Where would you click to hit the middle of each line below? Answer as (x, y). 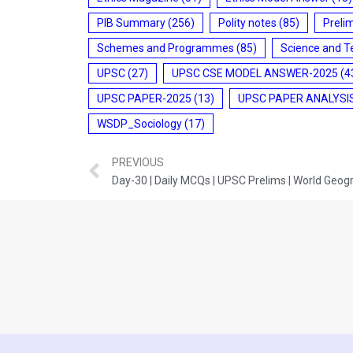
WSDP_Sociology (139, 123)
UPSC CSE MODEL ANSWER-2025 (255, 73)
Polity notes (247, 22)
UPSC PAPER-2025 (144, 98)
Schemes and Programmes (165, 48)
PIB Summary (131, 22)
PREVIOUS (138, 163)
